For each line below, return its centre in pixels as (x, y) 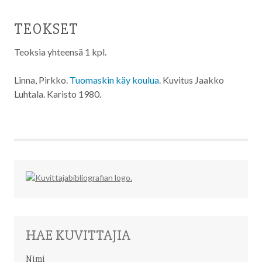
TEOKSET (46, 29)
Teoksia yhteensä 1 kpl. (60, 52)
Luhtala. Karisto (46, 94)
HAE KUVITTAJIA (78, 235)
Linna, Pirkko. (42, 80)
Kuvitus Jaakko (192, 80)
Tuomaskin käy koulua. (115, 80)
